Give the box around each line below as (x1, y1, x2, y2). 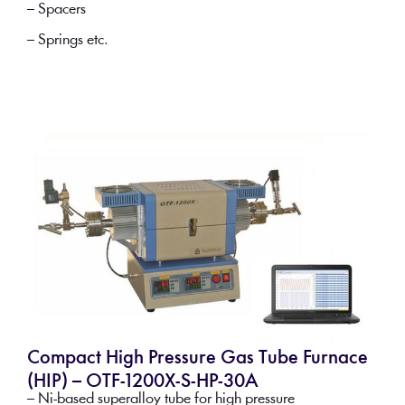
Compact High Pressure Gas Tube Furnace (26, 349, 368, 369)
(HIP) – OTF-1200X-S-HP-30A (26, 372, 258, 392)
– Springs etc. (26, 33, 108, 49)
